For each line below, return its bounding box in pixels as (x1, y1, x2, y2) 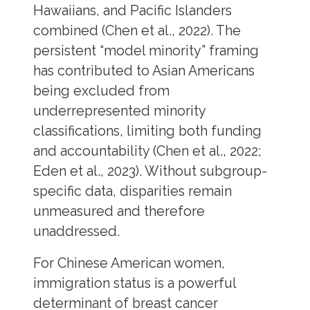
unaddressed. (33, 223, 120, 239)
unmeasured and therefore (33, 203, 205, 219)
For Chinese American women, (33, 255, 225, 272)
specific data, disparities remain (33, 183, 232, 199)
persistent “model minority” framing (33, 42, 259, 59)
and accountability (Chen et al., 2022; (33, 143, 262, 159)
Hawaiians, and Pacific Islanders (33, 2, 232, 19)
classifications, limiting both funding (33, 122, 262, 139)
